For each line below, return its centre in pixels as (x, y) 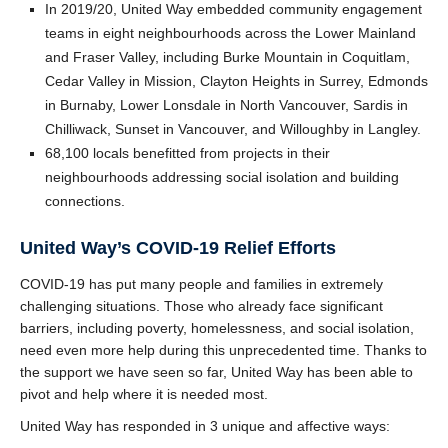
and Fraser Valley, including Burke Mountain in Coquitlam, (227, 57)
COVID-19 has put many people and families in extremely (201, 284)
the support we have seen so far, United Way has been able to (216, 372)
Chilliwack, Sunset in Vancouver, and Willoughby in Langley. (233, 129)
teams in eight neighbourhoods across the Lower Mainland (230, 33)
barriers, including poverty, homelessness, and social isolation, (217, 328)
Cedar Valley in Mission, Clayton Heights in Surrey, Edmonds (236, 81)
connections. (85, 201)
